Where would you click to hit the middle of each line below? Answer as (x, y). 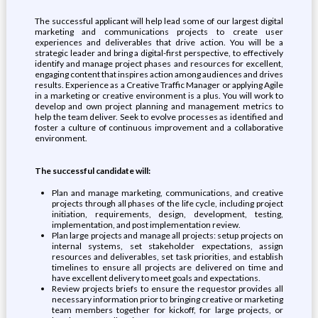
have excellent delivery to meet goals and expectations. (156, 278)
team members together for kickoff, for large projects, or (168, 310)
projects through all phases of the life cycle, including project (168, 203)
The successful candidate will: (92, 171)
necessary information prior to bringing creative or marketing (168, 299)
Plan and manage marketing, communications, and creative (168, 193)
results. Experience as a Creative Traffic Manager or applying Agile (159, 85)
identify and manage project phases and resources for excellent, (159, 64)
